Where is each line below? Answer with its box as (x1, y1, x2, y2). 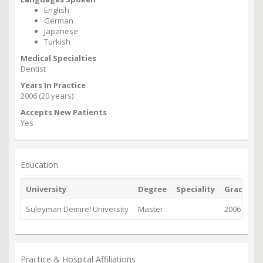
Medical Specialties (21, 53, 96, 64)
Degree (138, 184, 167, 195)
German (44, 15, 73, 26)
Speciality (176, 184, 215, 195)
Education (21, 159, 58, 171)
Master (138, 204, 163, 215)
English (44, 5, 69, 16)
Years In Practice (21, 80, 86, 91)
